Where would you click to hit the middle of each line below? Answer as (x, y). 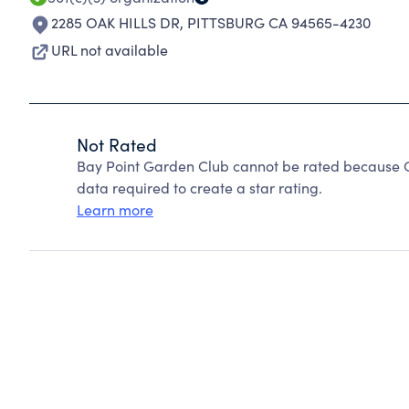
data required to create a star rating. (199, 188)
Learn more (115, 210)
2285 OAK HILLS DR (115, 22)
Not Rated (117, 144)
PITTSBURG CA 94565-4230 (279, 22)
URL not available (110, 50)
